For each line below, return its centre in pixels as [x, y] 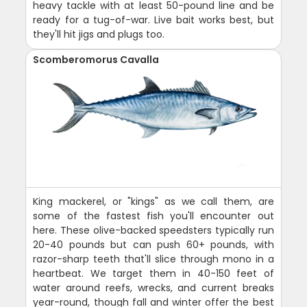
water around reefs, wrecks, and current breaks [153, 287]
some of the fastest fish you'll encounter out [153, 216]
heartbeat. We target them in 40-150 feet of [153, 273]
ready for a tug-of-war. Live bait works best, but [153, 20]
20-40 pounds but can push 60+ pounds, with [153, 244]
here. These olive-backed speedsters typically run [153, 230]
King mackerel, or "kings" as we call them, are [153, 201]
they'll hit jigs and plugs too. [99, 34]
